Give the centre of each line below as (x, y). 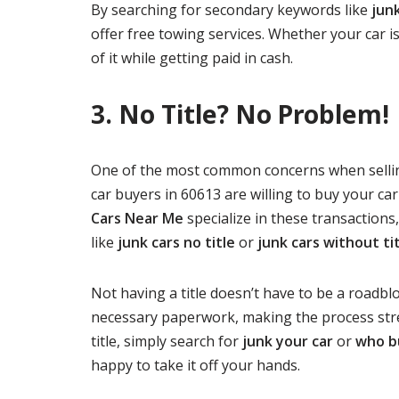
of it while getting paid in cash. (192, 58)
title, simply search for (167, 341)
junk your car (288, 341)
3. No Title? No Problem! (240, 114)
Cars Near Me (137, 218)
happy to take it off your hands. (195, 365)
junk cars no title (176, 242)
